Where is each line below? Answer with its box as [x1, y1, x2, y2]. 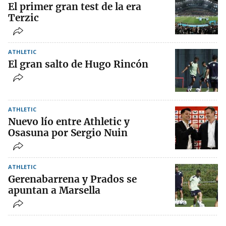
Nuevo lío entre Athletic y [8, 115, 130, 128]
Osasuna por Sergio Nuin [8, 126, 128, 139]
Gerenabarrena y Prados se [8, 173, 137, 185]
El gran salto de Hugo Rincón [8, 58, 148, 70]
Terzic [8, 11, 39, 24]
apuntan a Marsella [8, 184, 100, 196]
